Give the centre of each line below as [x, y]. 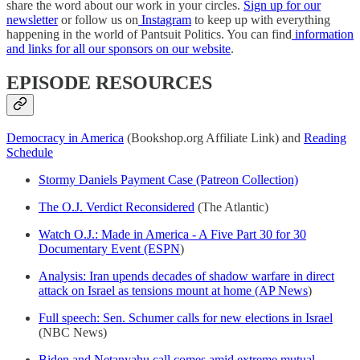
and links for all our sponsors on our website [119, 48]
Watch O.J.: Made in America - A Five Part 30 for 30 [172, 235]
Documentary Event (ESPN [109, 249]
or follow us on [98, 19]
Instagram [165, 19]
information [323, 34]
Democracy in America [65, 138]
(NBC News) [73, 333]
